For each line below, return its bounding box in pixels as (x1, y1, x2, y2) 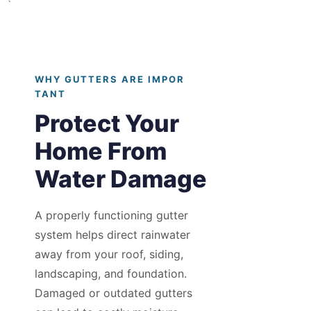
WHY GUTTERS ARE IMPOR (35, 74, 185, 85)
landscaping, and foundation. (35, 267, 187, 281)
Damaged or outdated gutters (35, 286, 192, 301)
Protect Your (35, 109, 179, 138)
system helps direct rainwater (35, 228, 190, 242)
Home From (35, 137, 167, 166)
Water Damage (35, 165, 207, 194)
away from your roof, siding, (35, 247, 183, 262)
